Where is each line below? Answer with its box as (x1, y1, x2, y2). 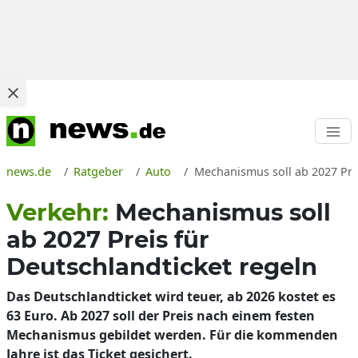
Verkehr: (6, 198, 115, 226)
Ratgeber (74, 164, 124, 179)
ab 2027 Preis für (6, 225, 209, 253)
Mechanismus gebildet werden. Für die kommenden (6, 326, 338, 344)
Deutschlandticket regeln (6, 253, 317, 280)
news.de (6, 164, 51, 179)
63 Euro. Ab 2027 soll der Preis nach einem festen (6, 307, 315, 324)
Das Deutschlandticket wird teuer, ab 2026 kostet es (6, 288, 336, 305)
